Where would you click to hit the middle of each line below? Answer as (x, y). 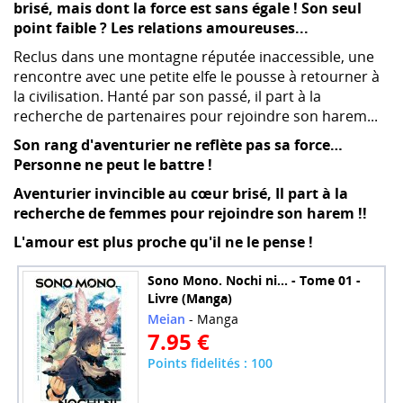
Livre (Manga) (190, 298)
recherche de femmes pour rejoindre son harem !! (190, 213)
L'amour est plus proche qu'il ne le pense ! (163, 242)
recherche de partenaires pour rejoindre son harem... (196, 116)
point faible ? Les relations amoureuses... (161, 27)
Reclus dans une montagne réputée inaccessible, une (194, 56)
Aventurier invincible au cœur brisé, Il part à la (181, 193)
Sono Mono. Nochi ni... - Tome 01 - (255, 280)
